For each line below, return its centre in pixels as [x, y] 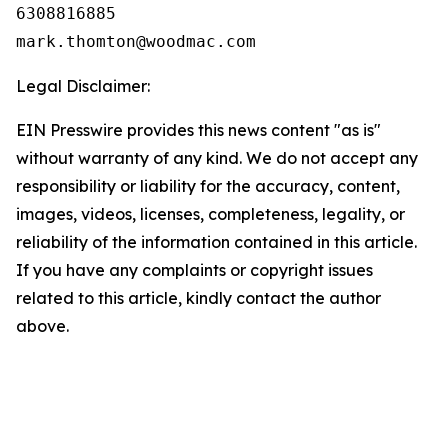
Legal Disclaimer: [83, 86]
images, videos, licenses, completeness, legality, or [210, 214]
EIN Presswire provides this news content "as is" [198, 130]
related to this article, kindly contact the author [198, 298]
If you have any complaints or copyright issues [194, 270]
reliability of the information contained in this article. [216, 242]
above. [42, 326]
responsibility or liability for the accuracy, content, [208, 186]
